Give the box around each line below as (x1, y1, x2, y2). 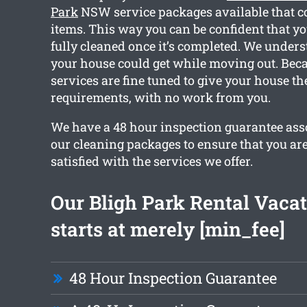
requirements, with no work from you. (50, 89, 271, 106)
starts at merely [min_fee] (50, 217, 285, 243)
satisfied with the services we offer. (50, 153, 253, 170)
